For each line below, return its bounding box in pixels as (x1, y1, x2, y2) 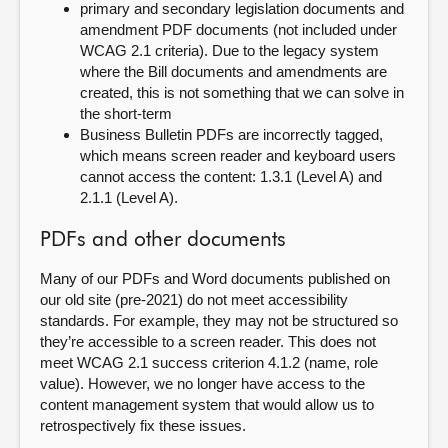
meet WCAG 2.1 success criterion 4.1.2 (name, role (40, 354, 378, 371)
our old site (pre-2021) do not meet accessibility (40, 291, 348, 308)
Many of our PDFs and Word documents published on (40, 270, 390, 287)
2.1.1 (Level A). (80, 189, 178, 206)
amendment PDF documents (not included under (80, 21, 397, 38)
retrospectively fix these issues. (40, 417, 246, 434)
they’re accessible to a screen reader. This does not (40, 333, 376, 350)
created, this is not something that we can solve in (80, 84, 404, 101)
